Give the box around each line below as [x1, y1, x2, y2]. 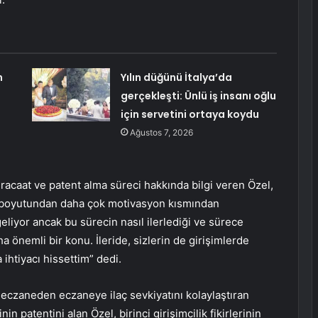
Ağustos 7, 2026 [129, 127, 193, 138]
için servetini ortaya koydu [120, 107, 259, 122]
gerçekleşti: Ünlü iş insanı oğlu [120, 89, 276, 104]
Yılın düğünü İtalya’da [120, 70, 232, 85]
